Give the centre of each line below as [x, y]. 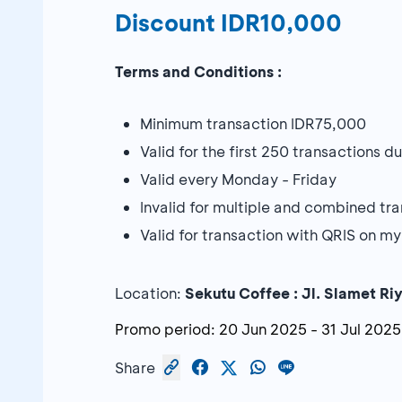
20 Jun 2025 [263, 329]
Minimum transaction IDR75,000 [253, 124]
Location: [150, 293]
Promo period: [165, 329]
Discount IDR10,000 [228, 23]
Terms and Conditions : [198, 72]
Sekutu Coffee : [243, 293]
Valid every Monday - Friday [238, 179]
